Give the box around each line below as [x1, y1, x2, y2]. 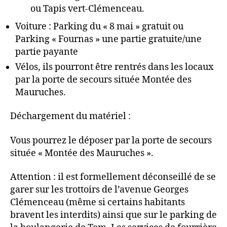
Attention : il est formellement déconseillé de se [10, 171, 216, 183]
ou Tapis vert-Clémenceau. [30, 3, 144, 15]
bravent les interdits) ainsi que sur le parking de [10, 209, 217, 221]
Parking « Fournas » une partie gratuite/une [15, 33, 202, 45]
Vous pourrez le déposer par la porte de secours [10, 134, 212, 146]
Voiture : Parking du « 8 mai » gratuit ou [15, 20, 183, 32]
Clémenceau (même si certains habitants [10, 197, 185, 208]
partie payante [15, 46, 78, 58]
